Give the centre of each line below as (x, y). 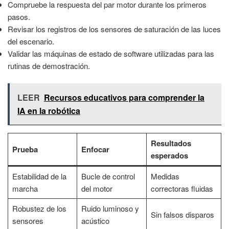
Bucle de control (108, 176)
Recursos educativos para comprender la (124, 98)
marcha (25, 189)
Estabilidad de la (39, 176)
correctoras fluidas (182, 189)
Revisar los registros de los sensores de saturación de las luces (114, 29)
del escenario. (31, 41)
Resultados (171, 143)
